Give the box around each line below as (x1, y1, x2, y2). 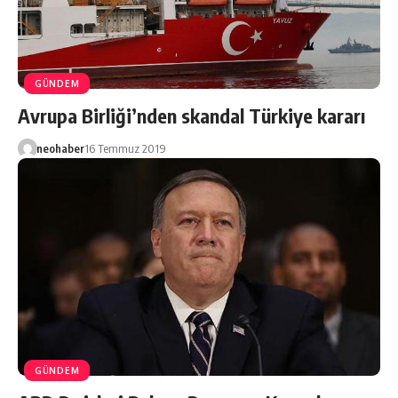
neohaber (36, 141, 84, 156)
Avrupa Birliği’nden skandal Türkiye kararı (18, 103, 365, 129)
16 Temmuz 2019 (84, 141, 166, 156)
